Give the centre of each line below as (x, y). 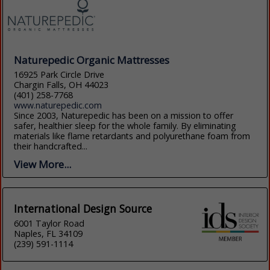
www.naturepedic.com (58, 105)
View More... (43, 164)
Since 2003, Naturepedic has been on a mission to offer (124, 115)
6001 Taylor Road (49, 223)
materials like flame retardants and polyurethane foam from (132, 136)
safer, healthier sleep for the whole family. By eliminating (125, 125)
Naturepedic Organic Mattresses (92, 60)
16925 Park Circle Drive (59, 74)
